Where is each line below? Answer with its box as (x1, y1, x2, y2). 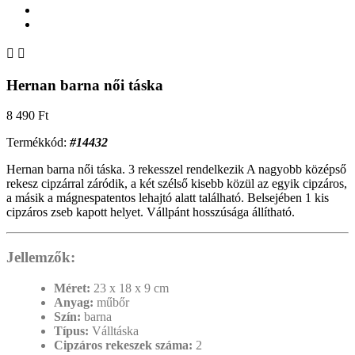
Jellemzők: (6, 249, 75, 266)
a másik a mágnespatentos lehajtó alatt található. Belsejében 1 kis (6, 191, 329, 205)
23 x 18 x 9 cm (94, 281, 169, 295)
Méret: (54, 281, 94, 295)
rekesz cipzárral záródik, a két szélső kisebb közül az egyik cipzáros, (6, 177, 347, 191)
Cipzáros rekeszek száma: (54, 338, 196, 352)
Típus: (54, 323, 92, 338)
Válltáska (92, 323, 139, 338)
